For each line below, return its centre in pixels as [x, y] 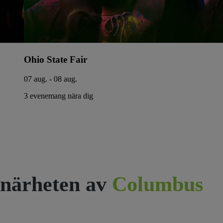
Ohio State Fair [56, 60]
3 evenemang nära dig [58, 96]
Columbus [155, 184]
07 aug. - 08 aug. [51, 79]
